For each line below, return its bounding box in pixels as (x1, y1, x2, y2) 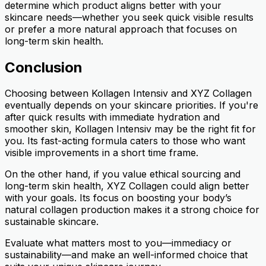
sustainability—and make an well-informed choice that (5, 249, 248, 261)
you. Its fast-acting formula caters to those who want (5, 135, 245, 147)
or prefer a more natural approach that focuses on (5, 23, 237, 35)
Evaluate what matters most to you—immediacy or (5, 237, 232, 249)
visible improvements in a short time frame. (5, 147, 198, 159)
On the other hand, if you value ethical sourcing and (5, 168, 240, 180)
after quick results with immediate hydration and (5, 111, 220, 123)
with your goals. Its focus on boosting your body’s (5, 192, 232, 204)
